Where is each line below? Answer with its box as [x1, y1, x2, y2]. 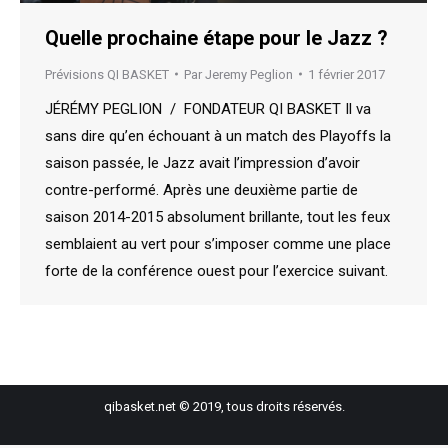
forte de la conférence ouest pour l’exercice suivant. [45, 261, 388, 280]
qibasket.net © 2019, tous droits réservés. [103, 398, 345, 414]
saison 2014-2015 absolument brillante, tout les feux [45, 207, 390, 226]
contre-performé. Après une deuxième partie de [45, 180, 358, 199]
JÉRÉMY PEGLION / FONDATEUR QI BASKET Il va [45, 99, 371, 118]
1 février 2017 [308, 66, 385, 82]
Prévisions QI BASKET [45, 66, 169, 82]
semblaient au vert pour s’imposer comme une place [45, 234, 391, 253]
